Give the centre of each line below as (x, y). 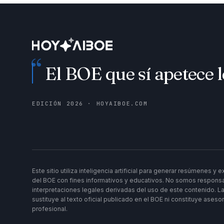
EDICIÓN (49, 104)
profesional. (50, 209)
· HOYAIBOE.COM (115, 104)
